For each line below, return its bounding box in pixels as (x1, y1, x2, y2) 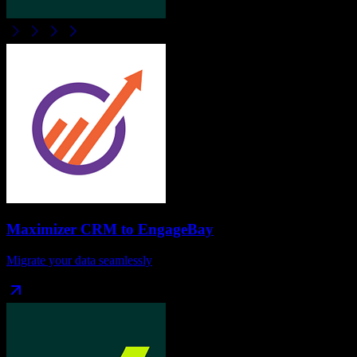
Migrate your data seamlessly (6, 253, 152, 267)
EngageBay (138, 221, 214, 238)
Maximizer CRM (6, 221, 117, 238)
